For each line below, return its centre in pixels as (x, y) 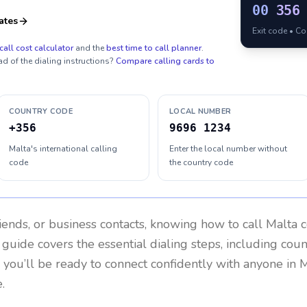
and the (90, 48)
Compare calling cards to (165, 61)
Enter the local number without (228, 149)
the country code (201, 162)
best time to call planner (154, 48)
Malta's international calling (63, 149)
